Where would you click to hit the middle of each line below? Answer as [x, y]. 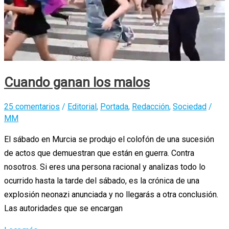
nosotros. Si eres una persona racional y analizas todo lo [105, 167]
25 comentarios [32, 106]
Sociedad [190, 106]
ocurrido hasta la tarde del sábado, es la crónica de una [102, 180]
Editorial [82, 106]
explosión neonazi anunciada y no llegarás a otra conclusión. [111, 194]
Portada [114, 106]
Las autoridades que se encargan [63, 208]
